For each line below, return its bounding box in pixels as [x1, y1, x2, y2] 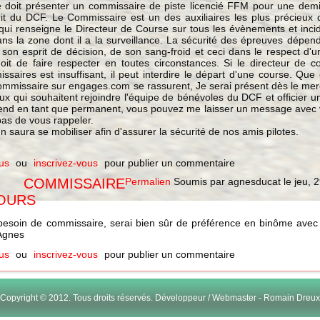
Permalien [125, 176, 171, 187]
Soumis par [171, 176, 229, 187]
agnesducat [228, 176, 281, 187]
